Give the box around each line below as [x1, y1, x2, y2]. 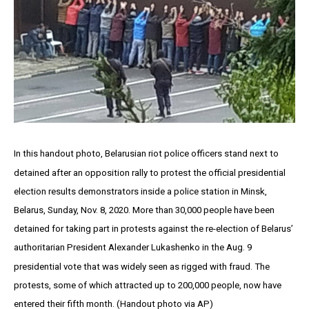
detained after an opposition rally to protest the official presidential [14, 167, 286, 178]
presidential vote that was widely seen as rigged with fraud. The [14, 261, 270, 272]
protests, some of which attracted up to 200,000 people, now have [14, 279, 281, 290]
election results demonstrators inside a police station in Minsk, [14, 186, 267, 197]
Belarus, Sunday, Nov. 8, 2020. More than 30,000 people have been [14, 205, 275, 216]
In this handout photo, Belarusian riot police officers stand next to [14, 148, 279, 159]
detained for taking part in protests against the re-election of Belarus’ [14, 223, 293, 235]
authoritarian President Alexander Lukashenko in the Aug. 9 [14, 242, 252, 253]
